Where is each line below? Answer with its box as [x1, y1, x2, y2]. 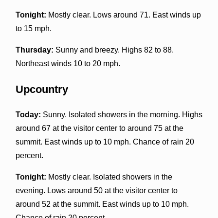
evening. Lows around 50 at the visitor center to [15, 186, 178, 195]
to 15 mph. [15, 24, 52, 33]
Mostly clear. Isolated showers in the [46, 172, 172, 181]
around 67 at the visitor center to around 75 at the [15, 124, 183, 132]
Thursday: [15, 45, 54, 54]
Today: [15, 110, 41, 119]
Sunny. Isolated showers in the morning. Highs [40, 110, 202, 119]
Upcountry [15, 83, 68, 95]
